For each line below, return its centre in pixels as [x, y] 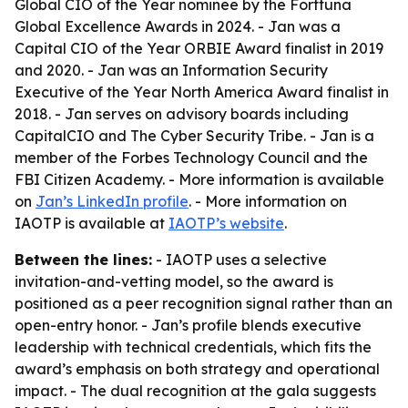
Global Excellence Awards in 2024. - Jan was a [178, 26]
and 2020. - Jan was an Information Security [171, 70]
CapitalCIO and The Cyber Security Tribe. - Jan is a [194, 136]
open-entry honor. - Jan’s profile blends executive [188, 325]
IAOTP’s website [226, 223]
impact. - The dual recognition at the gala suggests [195, 391]
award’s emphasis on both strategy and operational [197, 369]
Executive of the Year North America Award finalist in [202, 92]
